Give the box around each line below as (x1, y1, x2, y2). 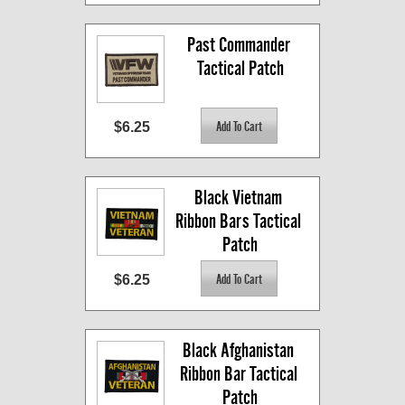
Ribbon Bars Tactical (175, 210, 301, 233)
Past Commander (186, 33, 290, 57)
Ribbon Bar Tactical (179, 363, 297, 386)
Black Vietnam (194, 186, 282, 210)
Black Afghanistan (183, 339, 294, 363)
